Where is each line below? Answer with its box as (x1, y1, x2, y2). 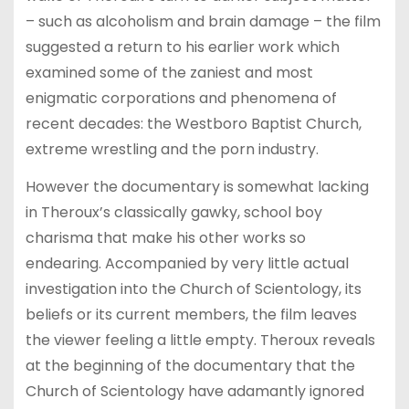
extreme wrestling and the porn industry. (25, 139, 319, 161)
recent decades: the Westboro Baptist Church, (25, 113, 362, 135)
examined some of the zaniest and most (25, 62, 313, 84)
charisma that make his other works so (25, 226, 306, 248)
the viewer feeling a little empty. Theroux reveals (25, 329, 375, 351)
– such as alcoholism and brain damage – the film (25, 11, 381, 33)
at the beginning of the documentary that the (25, 354, 355, 376)
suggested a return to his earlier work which (25, 37, 340, 58)
